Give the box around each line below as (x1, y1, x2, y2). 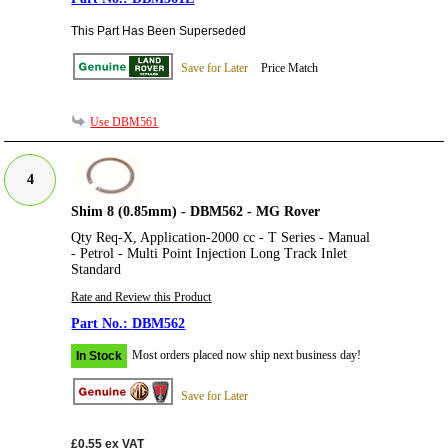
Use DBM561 (90, 114, 159, 129)
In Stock (76, 348, 123, 363)
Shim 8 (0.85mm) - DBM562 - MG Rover (71, 203, 321, 219)
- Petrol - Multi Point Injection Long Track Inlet (71, 245, 348, 261)
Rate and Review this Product (71, 289, 212, 304)
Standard (71, 261, 122, 277)
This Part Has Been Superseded (71, 24, 247, 39)
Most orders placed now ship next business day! (132, 347, 362, 362)
